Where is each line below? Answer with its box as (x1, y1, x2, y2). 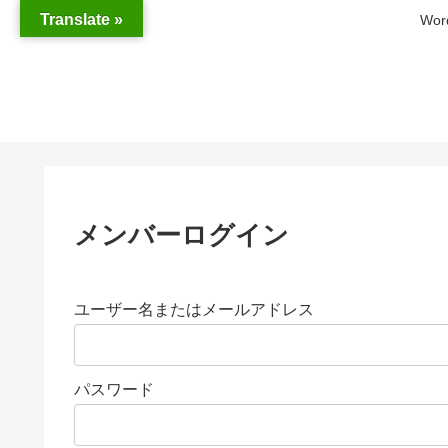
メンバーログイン (74, 219, 289, 250)
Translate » (40, 11, 123, 28)
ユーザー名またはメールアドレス (74, 300, 314, 318)
